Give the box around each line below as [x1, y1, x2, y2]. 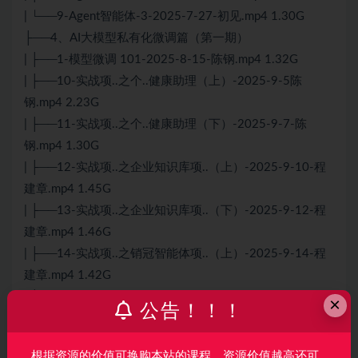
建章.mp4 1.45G [24, 183, 111, 196]
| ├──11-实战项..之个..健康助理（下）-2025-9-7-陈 [24, 118, 307, 131]
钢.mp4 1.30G [24, 140, 99, 153]
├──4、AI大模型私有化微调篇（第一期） [24, 32, 249, 45]
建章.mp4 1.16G [24, 312, 111, 325]
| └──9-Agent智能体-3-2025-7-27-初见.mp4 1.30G [24, 10, 304, 23]
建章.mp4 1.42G [24, 269, 111, 282]
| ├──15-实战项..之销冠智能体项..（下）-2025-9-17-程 [24, 291, 326, 304]
